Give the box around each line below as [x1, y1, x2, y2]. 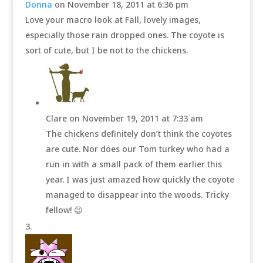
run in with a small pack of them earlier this [45, 159, 222, 170]
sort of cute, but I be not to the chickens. [25, 45, 188, 56]
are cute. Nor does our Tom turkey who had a [45, 143, 230, 154]
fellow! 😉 [45, 204, 83, 215]
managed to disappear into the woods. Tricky [45, 189, 229, 200]
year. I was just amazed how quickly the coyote [45, 174, 234, 185]
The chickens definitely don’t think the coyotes [45, 128, 232, 139]
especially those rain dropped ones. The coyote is [25, 29, 224, 41]
